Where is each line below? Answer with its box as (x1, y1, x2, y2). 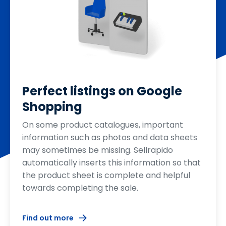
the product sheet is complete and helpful (22, 169, 190, 181)
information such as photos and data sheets (22, 131, 197, 143)
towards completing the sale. (22, 182, 138, 194)
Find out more (22, 212, 74, 223)
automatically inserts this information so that (22, 156, 201, 168)
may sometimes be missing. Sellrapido (22, 144, 173, 156)
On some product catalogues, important (22, 119, 183, 131)
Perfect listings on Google (22, 82, 182, 99)
